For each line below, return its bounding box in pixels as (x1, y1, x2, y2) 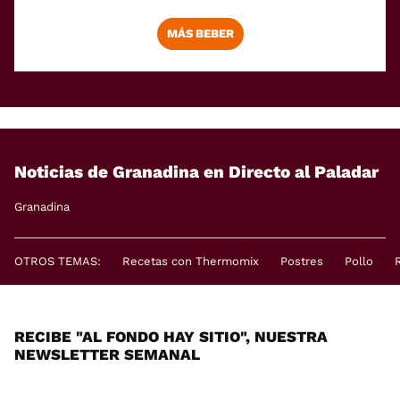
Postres (280, 254, 323, 268)
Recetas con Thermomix (122, 254, 259, 268)
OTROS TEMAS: (14, 254, 101, 268)
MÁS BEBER (166, 26, 234, 40)
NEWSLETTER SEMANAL (14, 345, 200, 363)
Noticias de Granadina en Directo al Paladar (14, 162, 379, 183)
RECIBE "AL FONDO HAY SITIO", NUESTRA (14, 327, 328, 346)
